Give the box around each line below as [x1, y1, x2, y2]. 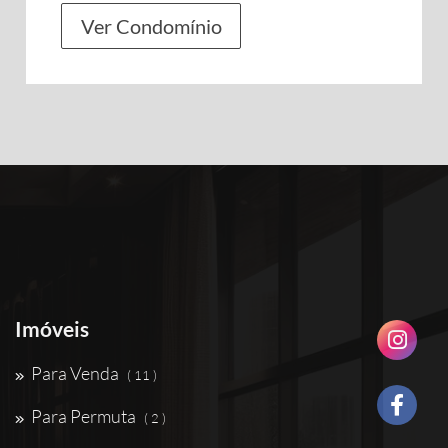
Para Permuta [31, 405, 136, 427]
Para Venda [31, 362, 119, 384]
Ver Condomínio [80, 14, 222, 38]
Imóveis [15, 316, 89, 341]
